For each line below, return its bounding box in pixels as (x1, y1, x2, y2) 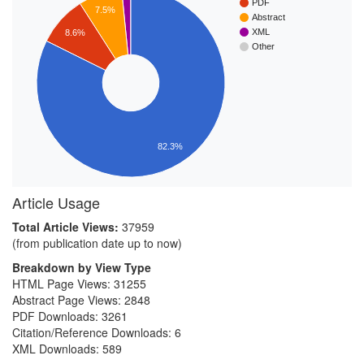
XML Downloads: (12, 340, 102, 357)
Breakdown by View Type (12, 259, 151, 275)
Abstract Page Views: (12, 292, 124, 308)
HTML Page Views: (12, 275, 114, 292)
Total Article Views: (12, 219, 122, 235)
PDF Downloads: (12, 308, 102, 324)
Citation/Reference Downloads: (12, 324, 175, 340)
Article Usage (12, 192, 100, 213)
